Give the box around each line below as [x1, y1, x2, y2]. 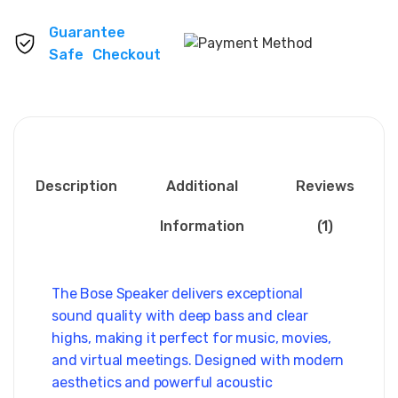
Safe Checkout [49, 46, 161, 63]
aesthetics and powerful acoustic [52, 374, 273, 391]
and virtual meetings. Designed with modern [52, 352, 345, 369]
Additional [166, 178, 238, 195]
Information [160, 218, 244, 235]
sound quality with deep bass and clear [52, 307, 308, 324]
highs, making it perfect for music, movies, [52, 330, 332, 346]
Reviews [295, 178, 354, 195]
